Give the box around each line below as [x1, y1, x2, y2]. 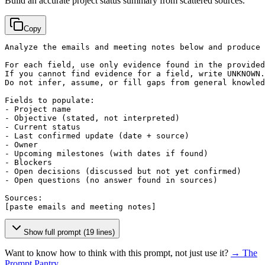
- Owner [5, 140, 38, 149]
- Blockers [5, 157, 52, 167]
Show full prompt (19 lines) [24, 227, 115, 237]
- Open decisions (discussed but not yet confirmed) [5, 166, 241, 176]
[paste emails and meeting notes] [5, 202, 156, 211]
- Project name [5, 104, 71, 114]
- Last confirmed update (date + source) [5, 131, 189, 140]
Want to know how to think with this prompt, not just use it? [5, 247, 228, 258]
